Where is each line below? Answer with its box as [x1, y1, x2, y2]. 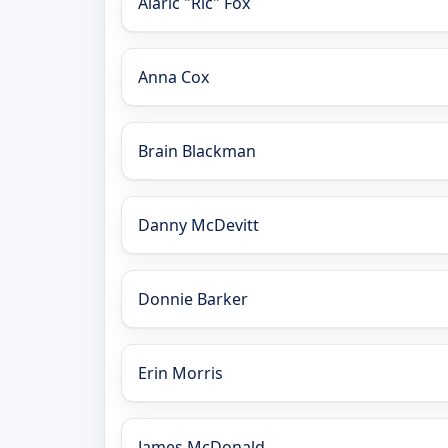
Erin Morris [138, 361, 223, 384]
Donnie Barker [138, 287, 248, 310]
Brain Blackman [138, 139, 256, 162]
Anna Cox [138, 65, 209, 88]
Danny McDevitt [138, 213, 259, 236]
